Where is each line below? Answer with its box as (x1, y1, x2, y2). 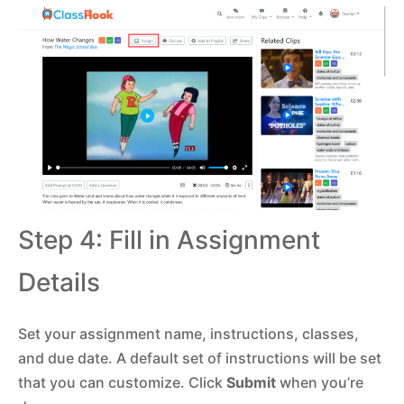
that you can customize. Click (18, 372, 226, 391)
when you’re (276, 372, 363, 391)
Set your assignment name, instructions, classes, (18, 324, 359, 343)
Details (18, 266, 100, 298)
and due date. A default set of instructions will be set (18, 348, 381, 367)
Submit (226, 372, 276, 391)
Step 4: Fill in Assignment (18, 224, 320, 255)
